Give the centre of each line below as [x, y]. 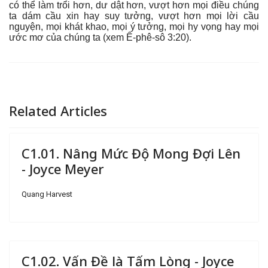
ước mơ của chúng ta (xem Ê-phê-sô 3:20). [100, 37]
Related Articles [58, 111]
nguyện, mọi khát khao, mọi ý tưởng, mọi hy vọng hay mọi [134, 27]
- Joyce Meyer [63, 169]
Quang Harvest [47, 194]
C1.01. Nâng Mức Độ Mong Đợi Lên [131, 153]
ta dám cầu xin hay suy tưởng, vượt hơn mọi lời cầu [134, 16]
